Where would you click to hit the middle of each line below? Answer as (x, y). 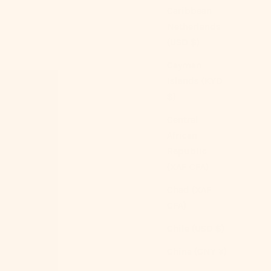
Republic (187, 151)
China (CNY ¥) (197, 252)
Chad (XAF (189, 190)
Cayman (184, 65)
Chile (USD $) (196, 229)
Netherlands (194, 27)
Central (183, 120)
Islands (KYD (195, 81)
